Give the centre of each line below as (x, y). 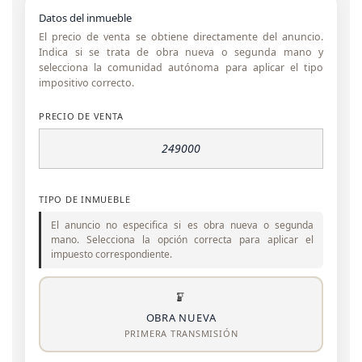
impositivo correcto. (86, 83)
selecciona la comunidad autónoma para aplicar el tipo (181, 67)
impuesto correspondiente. (112, 254)
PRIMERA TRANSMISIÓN (181, 333)
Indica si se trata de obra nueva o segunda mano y (181, 52)
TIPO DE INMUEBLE (85, 199)
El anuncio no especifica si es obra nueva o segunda (182, 225)
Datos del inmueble (85, 18)
